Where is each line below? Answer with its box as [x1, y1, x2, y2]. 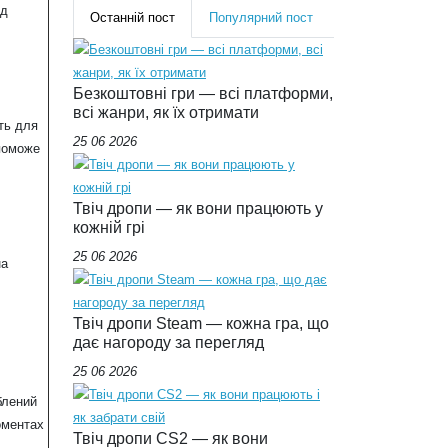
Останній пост [90, 9, 175, 25]
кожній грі [73, 217, 145, 236]
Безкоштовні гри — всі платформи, [73, 83, 333, 102]
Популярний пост [209, 9, 313, 25]
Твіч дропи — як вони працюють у [73, 198, 323, 217]
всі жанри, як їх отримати [73, 102, 259, 121]
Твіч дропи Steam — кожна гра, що [73, 313, 329, 332]
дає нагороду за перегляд [73, 332, 264, 351]
